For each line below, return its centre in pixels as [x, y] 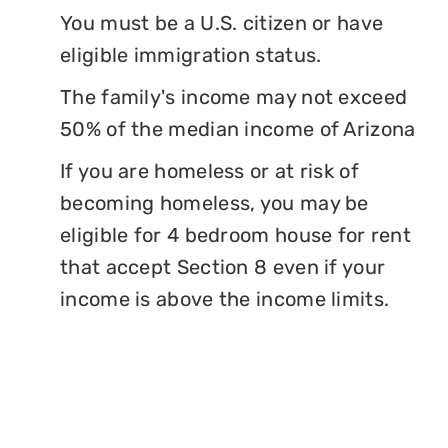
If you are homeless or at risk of [209, 170]
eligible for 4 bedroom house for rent [236, 234]
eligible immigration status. [191, 54]
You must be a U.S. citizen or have [222, 22]
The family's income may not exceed [234, 96]
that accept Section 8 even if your [223, 266]
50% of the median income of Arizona [238, 128]
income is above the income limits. [225, 298]
